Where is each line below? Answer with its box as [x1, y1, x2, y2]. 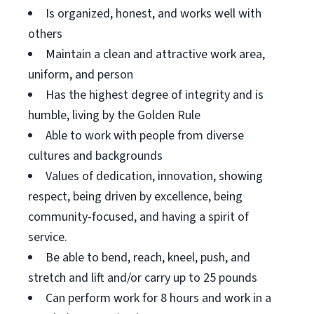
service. [28, 228, 67, 246]
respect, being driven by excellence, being [28, 188, 243, 205]
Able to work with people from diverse [46, 127, 244, 144]
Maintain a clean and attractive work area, [46, 46, 265, 63]
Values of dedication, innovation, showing [46, 168, 263, 185]
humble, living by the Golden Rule [28, 107, 200, 124]
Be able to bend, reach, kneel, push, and [46, 249, 250, 266]
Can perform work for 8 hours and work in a [46, 289, 271, 307]
